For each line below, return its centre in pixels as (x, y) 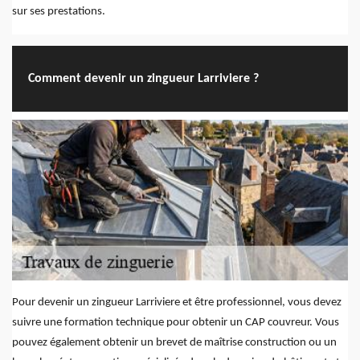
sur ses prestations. (59, 12)
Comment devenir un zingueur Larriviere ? (143, 78)
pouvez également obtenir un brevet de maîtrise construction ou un (174, 343)
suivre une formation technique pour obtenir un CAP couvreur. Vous (176, 323)
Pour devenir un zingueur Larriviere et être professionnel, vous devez (177, 303)
